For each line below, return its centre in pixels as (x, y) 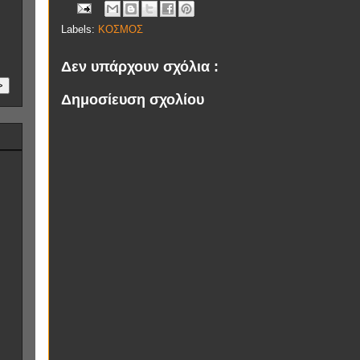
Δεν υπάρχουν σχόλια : (140, 67)
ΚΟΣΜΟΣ (121, 29)
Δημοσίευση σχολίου (133, 99)
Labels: (80, 29)
